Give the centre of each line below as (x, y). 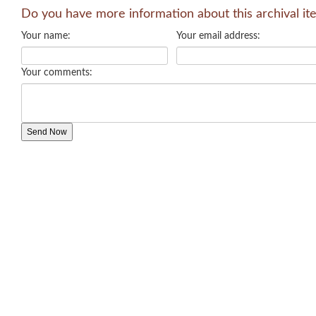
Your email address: (218, 36)
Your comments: (57, 73)
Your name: (46, 36)
